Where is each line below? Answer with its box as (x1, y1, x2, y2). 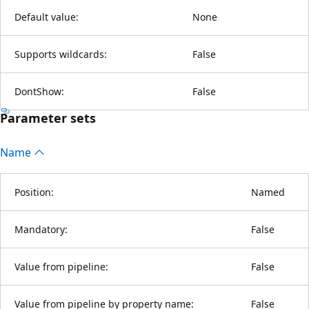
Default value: (14, 10, 79, 23)
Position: (14, 185, 54, 199)
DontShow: (14, 84, 64, 98)
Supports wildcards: (14, 47, 107, 61)
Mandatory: (14, 222, 68, 236)
